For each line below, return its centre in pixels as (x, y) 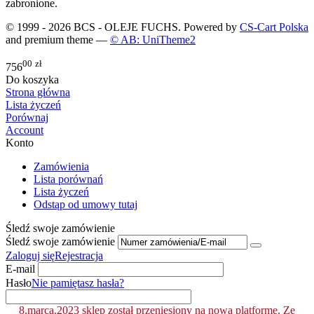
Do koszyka (32, 79)
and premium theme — (58, 40)
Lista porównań (68, 179)
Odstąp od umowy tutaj (86, 204)
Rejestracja (79, 255)
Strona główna (38, 92)
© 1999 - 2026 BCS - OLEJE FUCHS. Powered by (123, 27)
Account (25, 130)
